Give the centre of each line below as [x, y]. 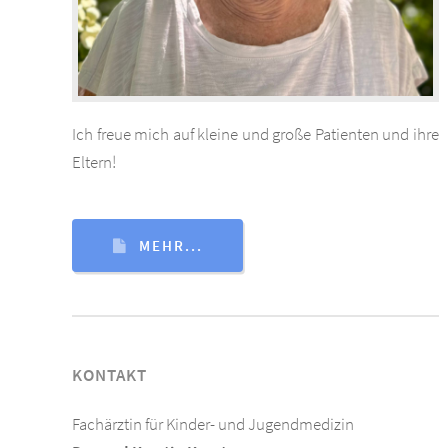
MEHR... [170, 245]
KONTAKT [109, 374]
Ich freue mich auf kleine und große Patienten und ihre [255, 133]
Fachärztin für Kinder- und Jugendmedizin [213, 424]
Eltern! [94, 161]
